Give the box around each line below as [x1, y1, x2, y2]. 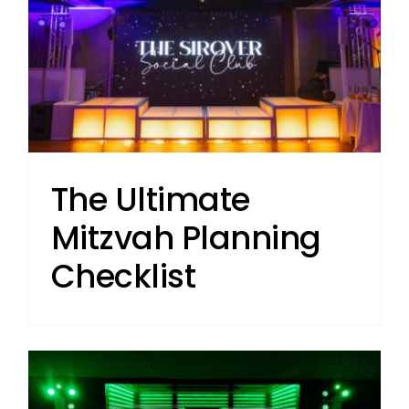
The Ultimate [50, 177, 250, 223]
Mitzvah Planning [50, 215, 321, 261]
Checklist [50, 254, 196, 299]
